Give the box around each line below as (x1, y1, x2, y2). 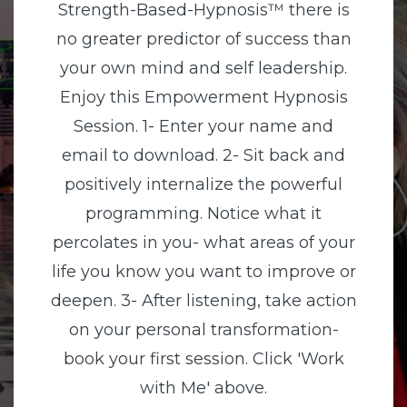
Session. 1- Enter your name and (74, 116, 333, 136)
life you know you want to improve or (51, 262, 356, 282)
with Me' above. (140, 378, 267, 398)
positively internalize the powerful (65, 174, 342, 194)
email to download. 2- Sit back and (62, 145, 345, 165)
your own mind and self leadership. (60, 58, 347, 78)
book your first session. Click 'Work (63, 349, 344, 369)
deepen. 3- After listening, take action (50, 291, 357, 311)
